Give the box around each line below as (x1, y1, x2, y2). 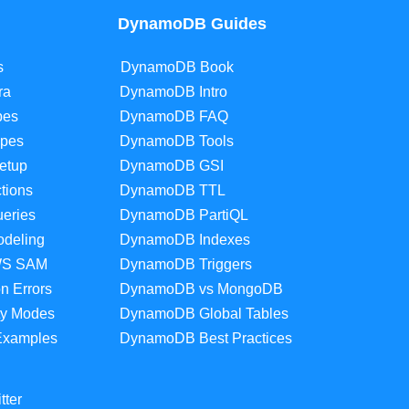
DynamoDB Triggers (119, 257, 252, 273)
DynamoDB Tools (119, 133, 234, 150)
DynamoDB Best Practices (119, 330, 292, 347)
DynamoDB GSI (119, 158, 224, 174)
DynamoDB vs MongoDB (119, 281, 283, 298)
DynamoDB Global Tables (119, 306, 288, 322)
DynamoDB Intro (119, 84, 227, 100)
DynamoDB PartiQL (119, 207, 248, 224)
